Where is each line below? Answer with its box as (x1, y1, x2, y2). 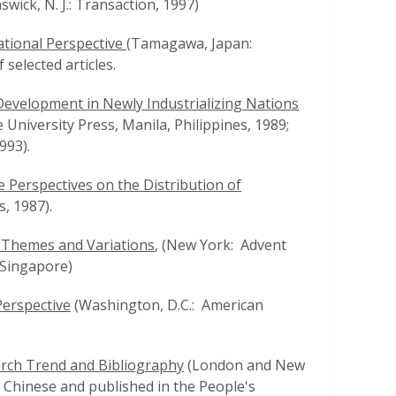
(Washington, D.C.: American (71, 295, 263, 315)
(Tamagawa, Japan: (126, 34, 270, 53)
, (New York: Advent (155, 235, 286, 255)
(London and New (184, 355, 305, 375)
